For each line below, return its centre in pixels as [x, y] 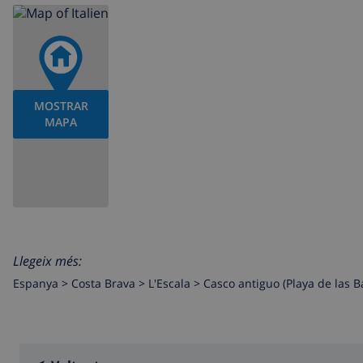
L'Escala [169, 284]
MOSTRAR [61, 106]
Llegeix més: [47, 261]
